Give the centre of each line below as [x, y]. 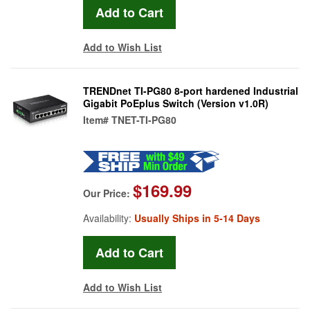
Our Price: [108, 193]
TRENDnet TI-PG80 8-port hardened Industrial [191, 90]
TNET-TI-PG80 [144, 119]
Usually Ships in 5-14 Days [197, 218]
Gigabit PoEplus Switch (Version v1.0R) [176, 103]
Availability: [109, 218]
